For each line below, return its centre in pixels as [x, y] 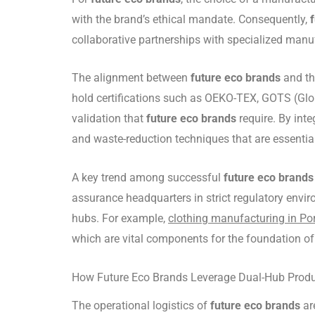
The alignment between [131, 78]
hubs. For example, [120, 218]
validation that [109, 119]
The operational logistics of [141, 305]
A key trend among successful [148, 177]
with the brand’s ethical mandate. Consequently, [191, 19]
